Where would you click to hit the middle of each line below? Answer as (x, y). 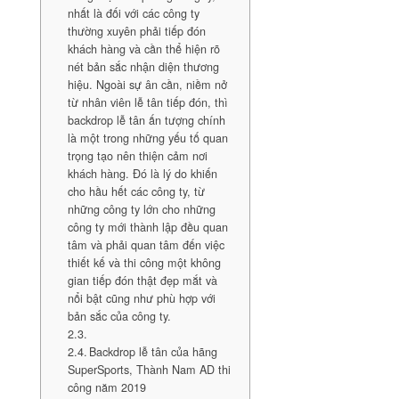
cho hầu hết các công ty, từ (136, 191)
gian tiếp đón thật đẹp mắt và (142, 281)
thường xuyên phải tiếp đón (136, 31)
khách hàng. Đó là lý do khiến (142, 174)
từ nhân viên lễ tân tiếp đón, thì (147, 102)
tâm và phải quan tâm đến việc (146, 245)
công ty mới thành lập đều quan (147, 227)
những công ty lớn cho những (141, 209)
